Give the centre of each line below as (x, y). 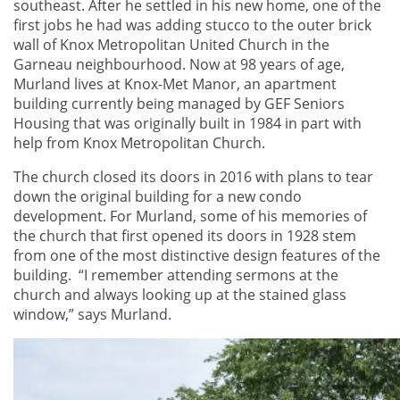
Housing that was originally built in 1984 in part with (187, 123)
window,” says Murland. (92, 314)
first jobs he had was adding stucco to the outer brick (192, 25)
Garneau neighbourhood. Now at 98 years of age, (179, 64)
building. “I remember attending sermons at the (176, 275)
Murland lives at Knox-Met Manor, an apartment (175, 83)
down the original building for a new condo (158, 196)
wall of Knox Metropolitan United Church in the (171, 44)
